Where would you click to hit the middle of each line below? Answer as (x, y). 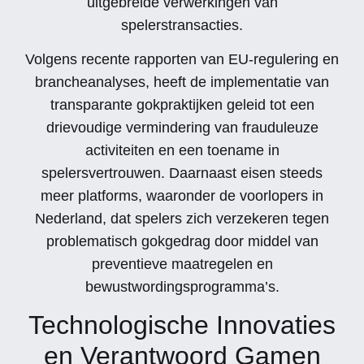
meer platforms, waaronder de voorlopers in (182, 195)
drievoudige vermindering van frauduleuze (182, 127)
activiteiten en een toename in (182, 150)
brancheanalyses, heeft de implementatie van (182, 82)
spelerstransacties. (182, 25)
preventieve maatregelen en (182, 264)
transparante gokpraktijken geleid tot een (182, 104)
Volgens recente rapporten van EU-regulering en (182, 59)
